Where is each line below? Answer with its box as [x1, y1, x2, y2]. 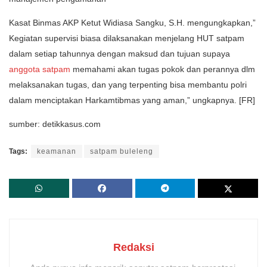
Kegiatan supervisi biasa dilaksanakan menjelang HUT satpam [9, 33, 244, 44]
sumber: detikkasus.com [9, 119, 101, 129]
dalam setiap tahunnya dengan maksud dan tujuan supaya [9, 49, 230, 59]
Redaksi [113, 241, 154, 254]
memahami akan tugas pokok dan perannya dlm [70, 64, 255, 74]
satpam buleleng [90, 147, 153, 156]
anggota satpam [9, 64, 70, 74]
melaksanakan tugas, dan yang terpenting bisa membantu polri [9, 80, 247, 90]
